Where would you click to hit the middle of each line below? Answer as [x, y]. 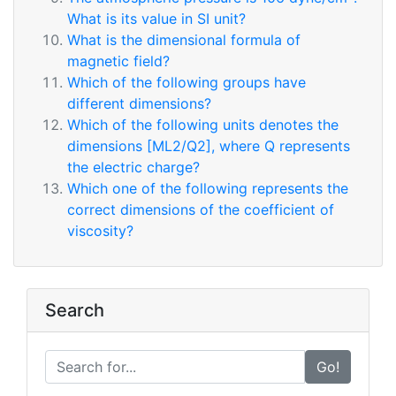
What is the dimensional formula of [184, 40]
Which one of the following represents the [208, 188]
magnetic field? [118, 61]
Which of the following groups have [187, 82]
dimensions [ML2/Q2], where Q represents [209, 146]
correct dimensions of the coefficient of [201, 209]
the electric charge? [133, 167]
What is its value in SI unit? [156, 19]
